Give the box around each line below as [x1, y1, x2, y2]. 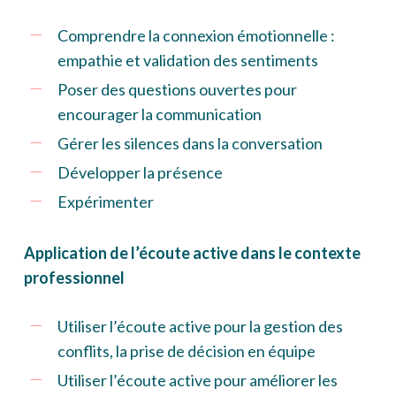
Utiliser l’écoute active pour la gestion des [57, 316, 343, 337]
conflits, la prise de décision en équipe [57, 341, 316, 362]
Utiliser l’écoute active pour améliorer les [57, 370, 338, 391]
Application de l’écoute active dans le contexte [23, 243, 361, 263]
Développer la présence [57, 163, 223, 183]
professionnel [23, 268, 125, 288]
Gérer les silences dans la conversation [57, 133, 323, 154]
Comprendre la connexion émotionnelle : [57, 26, 335, 46]
